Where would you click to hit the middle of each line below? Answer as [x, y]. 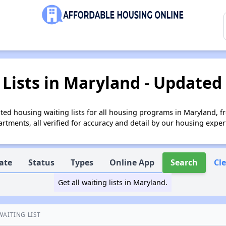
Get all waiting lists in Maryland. [113, 182]
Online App [132, 162]
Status [42, 162]
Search [184, 162]
